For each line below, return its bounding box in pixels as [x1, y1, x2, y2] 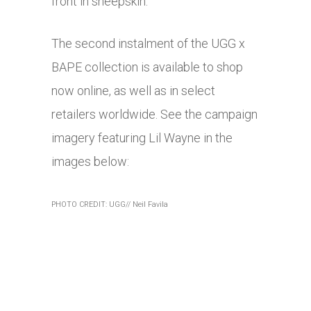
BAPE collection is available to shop [51, 60, 243, 75]
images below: [51, 154, 129, 169]
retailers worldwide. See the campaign [51, 107, 258, 122]
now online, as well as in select [51, 83, 215, 99]
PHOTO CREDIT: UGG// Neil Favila [51, 200, 168, 210]
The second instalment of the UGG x [51, 36, 245, 51]
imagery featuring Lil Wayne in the [51, 131, 233, 146]
